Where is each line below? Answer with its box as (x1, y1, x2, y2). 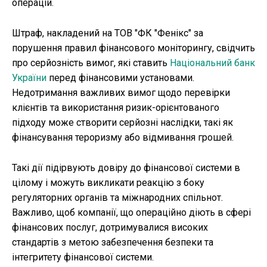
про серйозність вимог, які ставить (12, 57, 170, 69)
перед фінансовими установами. (46, 72, 194, 84)
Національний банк (170, 57, 255, 69)
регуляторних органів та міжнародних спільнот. (12, 192, 223, 204)
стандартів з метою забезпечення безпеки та (12, 237, 213, 249)
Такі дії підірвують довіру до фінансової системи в (12, 162, 240, 174)
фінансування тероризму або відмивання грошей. (12, 132, 234, 144)
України (12, 72, 46, 84)
